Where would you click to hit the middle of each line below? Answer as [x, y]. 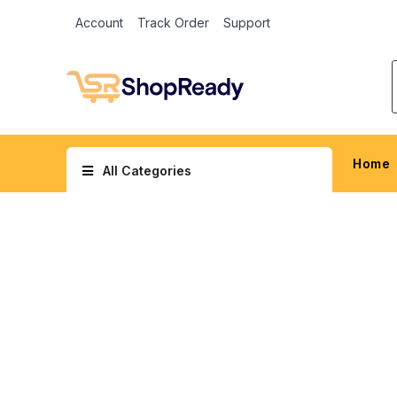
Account [99, 23]
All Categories [147, 171]
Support [246, 23]
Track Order [173, 23]
